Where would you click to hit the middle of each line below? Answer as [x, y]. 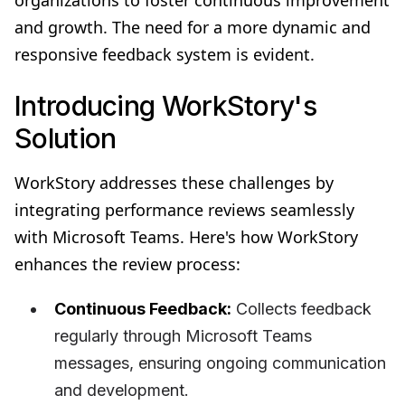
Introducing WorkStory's [165, 105]
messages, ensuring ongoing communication [220, 363]
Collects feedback [301, 308]
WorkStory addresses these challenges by [174, 182]
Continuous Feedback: [143, 308]
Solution [66, 138]
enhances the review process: [127, 264]
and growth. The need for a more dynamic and [193, 27]
